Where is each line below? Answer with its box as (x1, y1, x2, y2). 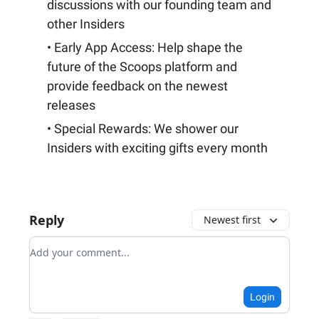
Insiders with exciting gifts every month (47, 140, 268, 155)
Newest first (204, 213, 261, 226)
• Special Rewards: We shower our (47, 121, 239, 136)
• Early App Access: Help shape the (47, 40, 243, 55)
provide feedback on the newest (47, 78, 228, 93)
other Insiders (47, 16, 125, 31)
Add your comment (29, 237, 133, 253)
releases (47, 98, 95, 113)
